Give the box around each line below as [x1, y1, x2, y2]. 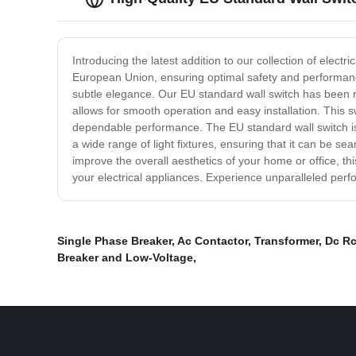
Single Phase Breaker [57, 234, 172, 248]
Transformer [254, 234, 319, 248]
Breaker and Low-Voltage [57, 251, 193, 265]
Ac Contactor [177, 234, 248, 248]
